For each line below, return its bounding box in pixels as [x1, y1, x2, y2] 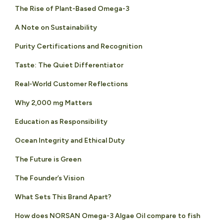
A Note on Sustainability [15, 23, 97, 32]
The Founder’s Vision [15, 173, 84, 182]
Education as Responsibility [15, 117, 108, 126]
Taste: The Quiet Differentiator [15, 60, 123, 69]
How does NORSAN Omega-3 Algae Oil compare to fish [15, 211, 200, 220]
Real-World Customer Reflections [15, 79, 128, 88]
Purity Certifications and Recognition [15, 42, 142, 51]
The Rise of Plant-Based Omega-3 [15, 4, 129, 13]
